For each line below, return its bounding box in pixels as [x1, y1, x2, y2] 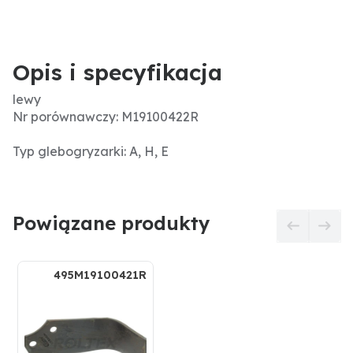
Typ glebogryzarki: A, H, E [13, 143, 169, 160]
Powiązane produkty [13, 211, 210, 236]
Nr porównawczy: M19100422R [13, 109, 199, 125]
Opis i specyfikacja [13, 58, 222, 87]
